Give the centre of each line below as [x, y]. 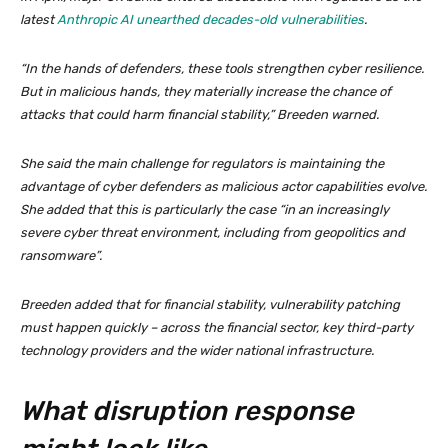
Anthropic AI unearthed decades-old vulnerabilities [210, 20]
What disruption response [187, 411]
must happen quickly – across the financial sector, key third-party [216, 328]
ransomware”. [61, 256]
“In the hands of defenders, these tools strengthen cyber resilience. [222, 69]
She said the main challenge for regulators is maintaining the [202, 164]
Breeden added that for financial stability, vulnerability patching [210, 305]
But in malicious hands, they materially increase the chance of [205, 92]
